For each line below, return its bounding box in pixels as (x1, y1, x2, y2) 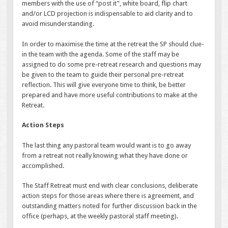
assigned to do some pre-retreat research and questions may (22, 60, 202, 68)
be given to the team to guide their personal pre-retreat (22, 70, 184, 78)
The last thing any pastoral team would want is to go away (22, 141, 191, 149)
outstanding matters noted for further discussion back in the (22, 202, 197, 210)
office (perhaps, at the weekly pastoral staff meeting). (22, 212, 179, 220)
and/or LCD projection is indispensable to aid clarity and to (22, 10, 193, 18)
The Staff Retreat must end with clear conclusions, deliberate (22, 182, 198, 190)
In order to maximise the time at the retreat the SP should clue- (22, 40, 205, 48)
